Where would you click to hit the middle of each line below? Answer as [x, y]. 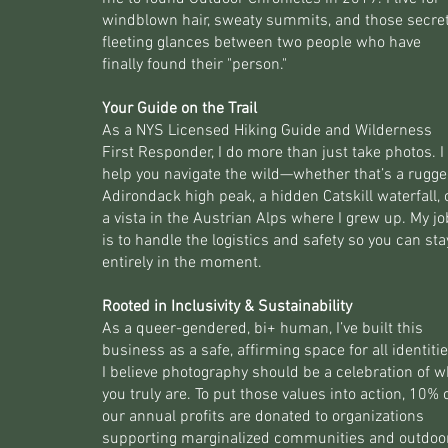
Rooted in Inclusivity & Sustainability [226, 307]
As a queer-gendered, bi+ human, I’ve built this [262, 329]
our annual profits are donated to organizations [262, 417]
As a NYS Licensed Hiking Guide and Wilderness [266, 131]
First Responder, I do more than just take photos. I [272, 153]
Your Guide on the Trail [179, 109]
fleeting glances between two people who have [261, 43]
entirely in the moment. [181, 263]
